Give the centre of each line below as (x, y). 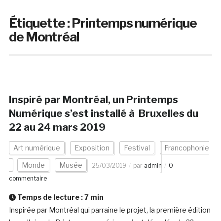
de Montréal (44, 37)
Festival (137, 148)
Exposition (92, 148)
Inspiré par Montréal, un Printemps (93, 100)
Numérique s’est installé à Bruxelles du (103, 114)
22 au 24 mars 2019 (57, 128)
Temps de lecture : (50, 197)
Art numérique (37, 148)
